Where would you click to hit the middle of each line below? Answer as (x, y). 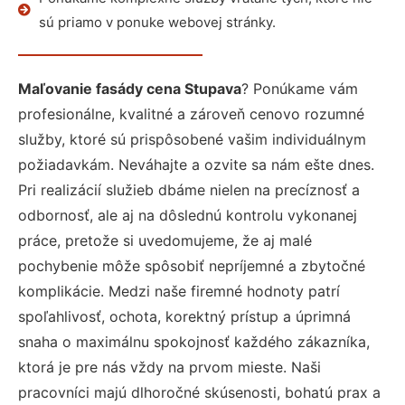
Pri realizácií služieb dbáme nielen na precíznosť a (189, 190)
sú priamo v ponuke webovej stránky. (157, 22)
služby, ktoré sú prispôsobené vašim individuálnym (192, 139)
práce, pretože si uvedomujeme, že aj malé (165, 240)
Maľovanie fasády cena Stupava (130, 89)
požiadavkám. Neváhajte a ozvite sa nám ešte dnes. (196, 165)
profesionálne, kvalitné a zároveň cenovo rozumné (191, 114)
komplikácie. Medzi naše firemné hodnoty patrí (179, 291)
